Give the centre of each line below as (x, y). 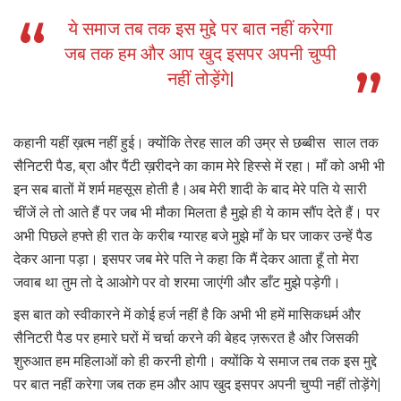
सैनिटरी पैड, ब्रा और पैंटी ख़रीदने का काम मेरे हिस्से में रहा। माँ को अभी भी (199, 166)
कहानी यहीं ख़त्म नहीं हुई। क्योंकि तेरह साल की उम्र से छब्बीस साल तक (196, 143)
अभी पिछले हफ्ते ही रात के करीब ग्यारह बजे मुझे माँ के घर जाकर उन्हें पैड (193, 236)
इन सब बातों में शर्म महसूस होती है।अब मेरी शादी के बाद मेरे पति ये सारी (190, 190)
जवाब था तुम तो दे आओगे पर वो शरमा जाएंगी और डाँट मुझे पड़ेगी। (177, 283)
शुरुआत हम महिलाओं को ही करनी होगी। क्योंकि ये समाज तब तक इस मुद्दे (195, 362)
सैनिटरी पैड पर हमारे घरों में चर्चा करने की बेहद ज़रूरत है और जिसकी (186, 338)
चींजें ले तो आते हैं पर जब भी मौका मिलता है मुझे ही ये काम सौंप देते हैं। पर (196, 213)
